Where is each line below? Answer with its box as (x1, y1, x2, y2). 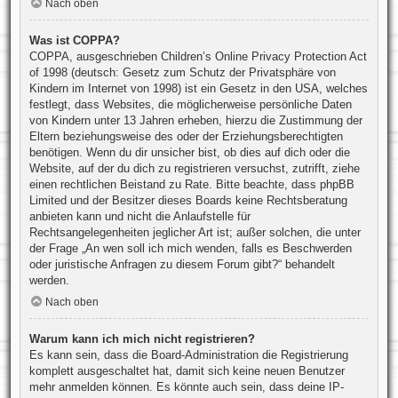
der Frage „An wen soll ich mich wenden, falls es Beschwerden (28, 242, 352, 256)
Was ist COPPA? (28, 34, 120, 48)
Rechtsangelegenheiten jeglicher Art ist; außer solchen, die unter (28, 226, 361, 240)
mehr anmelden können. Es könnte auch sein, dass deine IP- (28, 380, 344, 394)
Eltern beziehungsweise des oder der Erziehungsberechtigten (28, 130, 343, 144)
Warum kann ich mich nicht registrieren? (28, 332, 255, 346)
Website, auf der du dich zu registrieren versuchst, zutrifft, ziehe (28, 162, 360, 176)
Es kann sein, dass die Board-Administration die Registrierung (28, 348, 348, 362)
